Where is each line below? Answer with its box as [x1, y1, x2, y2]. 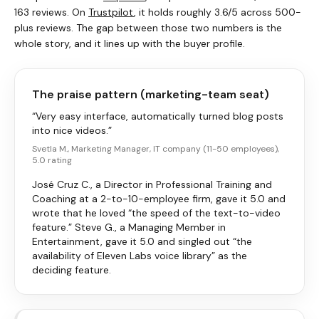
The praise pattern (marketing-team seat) [32, 86, 269, 102]
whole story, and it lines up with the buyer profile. [14, 36, 245, 50]
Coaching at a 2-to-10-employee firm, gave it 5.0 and [32, 192, 286, 205]
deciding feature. [32, 263, 111, 276]
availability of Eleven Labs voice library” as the [32, 249, 247, 262]
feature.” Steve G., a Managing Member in [32, 220, 226, 234]
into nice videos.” [32, 123, 112, 137]
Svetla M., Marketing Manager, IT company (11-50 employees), [32, 142, 279, 155]
